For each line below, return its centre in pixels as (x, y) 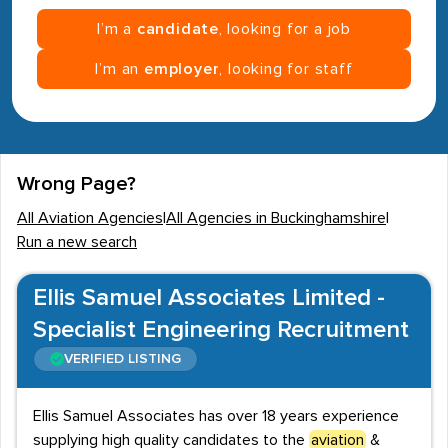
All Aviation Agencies (90, 218)
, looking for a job (285, 29)
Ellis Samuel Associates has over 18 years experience (216, 416)
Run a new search (77, 242)
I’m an (119, 69)
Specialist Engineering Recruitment (221, 330)
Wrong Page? (76, 184)
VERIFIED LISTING (122, 359)
